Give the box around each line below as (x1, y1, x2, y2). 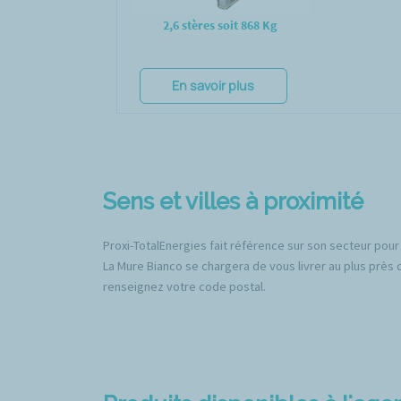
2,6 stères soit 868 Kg (163, 17, 277, 34)
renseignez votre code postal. (102, 278, 266, 294)
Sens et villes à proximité (102, 188, 363, 215)
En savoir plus (172, 77, 255, 95)
